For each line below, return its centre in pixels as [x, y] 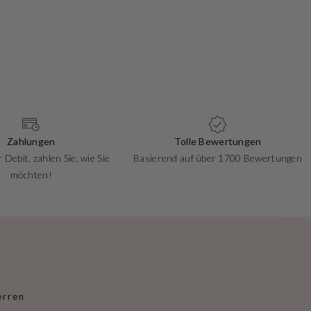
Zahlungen [31, 142]
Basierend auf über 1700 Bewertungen [218, 158]
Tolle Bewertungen [218, 142]
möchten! [31, 175]
